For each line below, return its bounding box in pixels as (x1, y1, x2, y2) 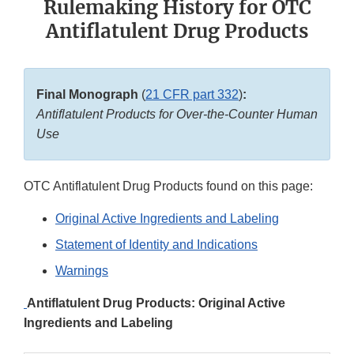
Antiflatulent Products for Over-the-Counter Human (36, 107, 318, 122)
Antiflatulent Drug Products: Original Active (27, 296, 285, 311)
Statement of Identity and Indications (55, 238, 258, 252)
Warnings (55, 264, 108, 278)
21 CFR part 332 (145, 88, 239, 102)
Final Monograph (36, 88, 141, 102)
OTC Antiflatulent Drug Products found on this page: (24, 179, 313, 194)
